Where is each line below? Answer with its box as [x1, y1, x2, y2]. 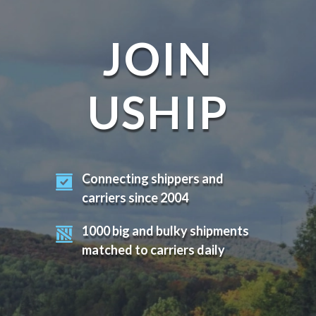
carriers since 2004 [82, 190, 188, 206]
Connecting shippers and [82, 171, 224, 187]
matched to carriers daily [82, 242, 225, 258]
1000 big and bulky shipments [82, 223, 249, 239]
